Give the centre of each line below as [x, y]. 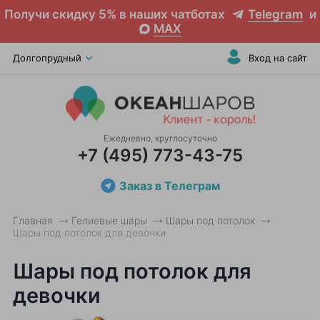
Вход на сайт [278, 58]
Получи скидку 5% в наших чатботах [116, 14]
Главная [33, 220]
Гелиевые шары [109, 220]
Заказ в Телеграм [170, 186]
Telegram [275, 14]
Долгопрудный [47, 58]
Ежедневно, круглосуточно [160, 138]
